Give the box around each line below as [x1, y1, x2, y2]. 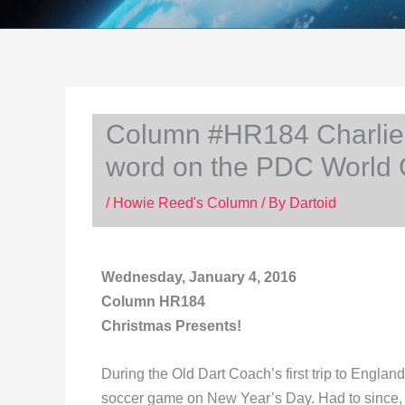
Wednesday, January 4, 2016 [101, 269, 297, 285]
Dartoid [289, 195, 336, 211]
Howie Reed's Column [113, 195, 258, 211]
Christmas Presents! [101, 318, 241, 334]
